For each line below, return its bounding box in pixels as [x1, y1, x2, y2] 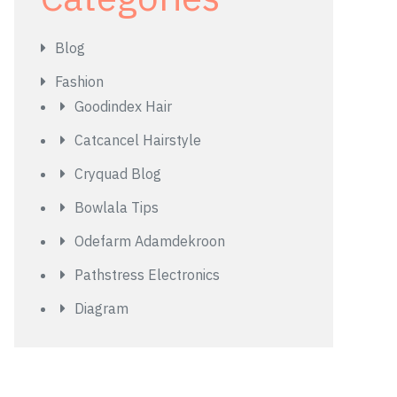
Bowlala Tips [74, 198, 159, 216]
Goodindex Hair [74, 97, 172, 115]
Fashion [55, 73, 104, 90]
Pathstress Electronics [74, 266, 220, 284]
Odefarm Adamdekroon [74, 232, 225, 250]
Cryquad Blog [74, 165, 161, 183]
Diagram [74, 300, 128, 317]
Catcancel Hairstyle [74, 131, 201, 149]
